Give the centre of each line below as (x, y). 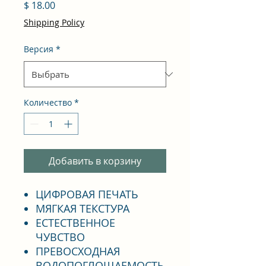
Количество (48, 102)
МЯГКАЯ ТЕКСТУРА (83, 208)
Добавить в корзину (95, 161)
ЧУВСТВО (60, 237)
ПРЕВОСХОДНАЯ (78, 251)
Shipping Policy (54, 22)
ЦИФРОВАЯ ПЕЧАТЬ (87, 194)
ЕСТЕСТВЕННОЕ (75, 223)
